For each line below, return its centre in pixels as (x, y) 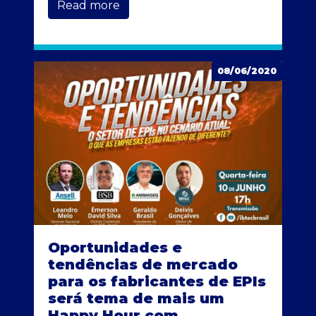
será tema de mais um (136, 298)
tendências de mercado (143, 264)
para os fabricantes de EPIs (157, 281)
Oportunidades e (115, 247)
